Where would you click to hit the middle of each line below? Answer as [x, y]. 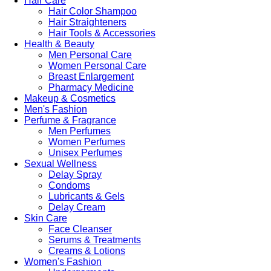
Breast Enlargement [91, 76]
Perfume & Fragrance [70, 120]
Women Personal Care [97, 65]
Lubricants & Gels [87, 196]
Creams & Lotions [87, 250]
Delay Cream [77, 207]
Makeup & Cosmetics [70, 98]
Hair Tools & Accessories [102, 33]
